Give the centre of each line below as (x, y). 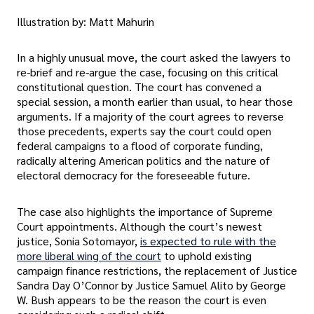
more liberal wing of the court (89, 255)
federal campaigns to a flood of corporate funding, (140, 146)
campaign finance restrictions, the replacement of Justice (157, 270)
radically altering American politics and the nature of (143, 161)
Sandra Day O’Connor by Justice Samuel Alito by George (151, 285)
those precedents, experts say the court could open (144, 131)
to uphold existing (208, 255)
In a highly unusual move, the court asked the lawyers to (154, 57)
